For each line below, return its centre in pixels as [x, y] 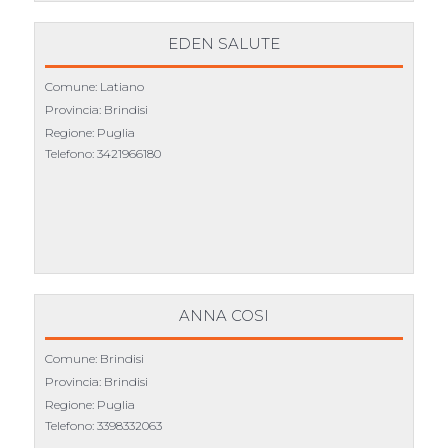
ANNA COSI [223, 316]
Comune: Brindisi [94, 359]
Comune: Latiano [94, 87]
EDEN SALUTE [223, 44]
